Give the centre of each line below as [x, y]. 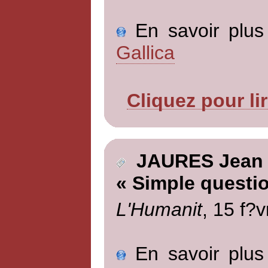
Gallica [145, 52]
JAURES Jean [194, 161]
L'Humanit [159, 209]
